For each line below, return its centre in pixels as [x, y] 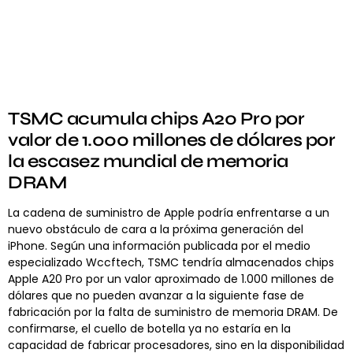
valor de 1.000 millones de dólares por [171, 139]
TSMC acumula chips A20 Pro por [156, 118]
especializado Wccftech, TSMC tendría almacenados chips [171, 262]
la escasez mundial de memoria [148, 161]
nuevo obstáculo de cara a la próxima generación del [156, 229]
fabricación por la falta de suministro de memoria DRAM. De [173, 312]
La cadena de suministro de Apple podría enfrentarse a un [169, 212]
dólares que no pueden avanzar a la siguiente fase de [156, 295]
